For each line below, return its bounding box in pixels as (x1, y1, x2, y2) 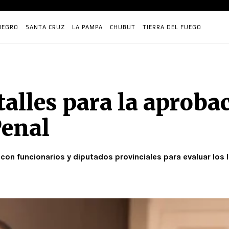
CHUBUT (110, 24, 135, 30)
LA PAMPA (72, 24, 103, 30)
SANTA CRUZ (26, 24, 65, 30)
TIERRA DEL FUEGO (143, 24, 201, 30)
